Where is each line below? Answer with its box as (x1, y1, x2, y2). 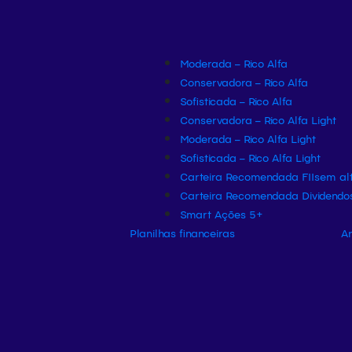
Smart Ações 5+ (180, 207, 263, 221)
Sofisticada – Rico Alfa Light (180, 150, 321, 164)
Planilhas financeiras (130, 225, 235, 240)
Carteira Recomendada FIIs (180, 169, 320, 183)
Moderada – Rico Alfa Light (180, 131, 316, 145)
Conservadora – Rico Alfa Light (180, 112, 336, 126)
